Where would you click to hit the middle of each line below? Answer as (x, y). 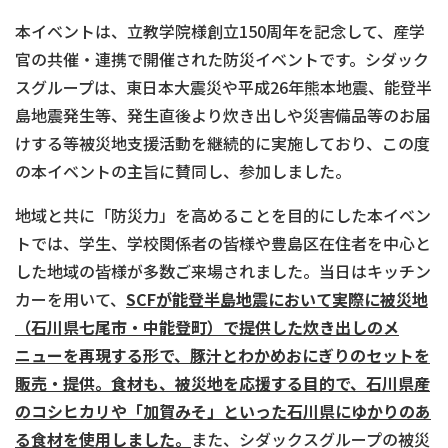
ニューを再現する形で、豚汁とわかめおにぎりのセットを (222, 354)
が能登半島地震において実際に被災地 (292, 298)
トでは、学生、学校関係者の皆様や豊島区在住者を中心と (223, 242)
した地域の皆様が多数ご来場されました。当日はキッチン (223, 270)
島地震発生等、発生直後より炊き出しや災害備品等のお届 (223, 114)
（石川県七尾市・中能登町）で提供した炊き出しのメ (207, 326)
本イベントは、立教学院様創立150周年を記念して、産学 (220, 30)
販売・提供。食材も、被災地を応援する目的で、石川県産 (222, 382)
